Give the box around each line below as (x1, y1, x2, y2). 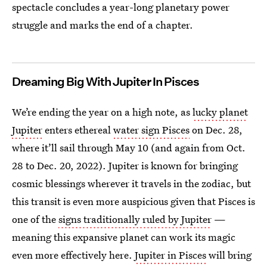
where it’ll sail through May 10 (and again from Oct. (12, 141, 246, 154)
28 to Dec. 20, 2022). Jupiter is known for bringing (12, 159, 238, 172)
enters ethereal (42, 123, 113, 136)
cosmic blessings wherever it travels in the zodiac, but (12, 176, 251, 190)
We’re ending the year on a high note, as (12, 105, 193, 119)
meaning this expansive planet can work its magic (12, 230, 235, 244)
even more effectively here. (12, 248, 135, 262)
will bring (206, 248, 252, 262)
